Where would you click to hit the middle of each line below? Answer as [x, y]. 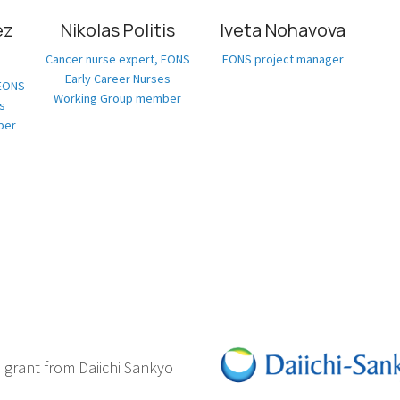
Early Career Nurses [117, 78]
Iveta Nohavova [283, 29]
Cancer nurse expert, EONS [117, 58]
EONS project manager [283, 58]
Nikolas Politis [117, 29]
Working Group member [117, 98]
